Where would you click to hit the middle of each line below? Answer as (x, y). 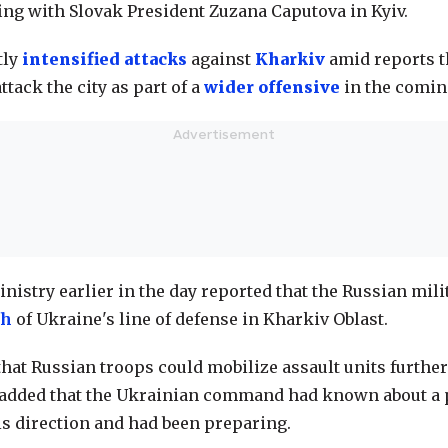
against (221, 59)
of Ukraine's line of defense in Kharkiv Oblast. (202, 319)
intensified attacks (104, 59)
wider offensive (272, 87)
